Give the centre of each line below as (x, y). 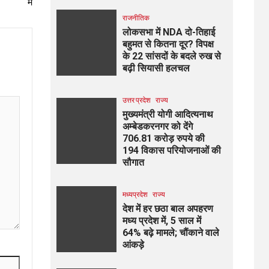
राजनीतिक (136, 18)
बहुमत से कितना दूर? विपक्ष (168, 44)
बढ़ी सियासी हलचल (156, 68)
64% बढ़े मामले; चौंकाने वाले (171, 233)
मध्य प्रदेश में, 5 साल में (162, 221)
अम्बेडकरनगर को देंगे (157, 126)
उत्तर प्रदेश (136, 100)
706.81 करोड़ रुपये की (163, 138)
